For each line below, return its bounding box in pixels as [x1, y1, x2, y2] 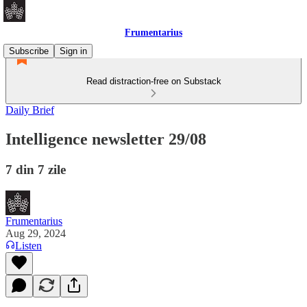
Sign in [60, 46, 87, 56]
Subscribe [9, 46, 49, 56]
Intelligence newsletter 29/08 [5, 130, 206, 148]
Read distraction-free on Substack [86, 76, 221, 86]
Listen [15, 239, 42, 251]
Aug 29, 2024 [5, 227, 66, 239]
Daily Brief [5, 104, 54, 116]
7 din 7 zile [5, 162, 66, 177]
